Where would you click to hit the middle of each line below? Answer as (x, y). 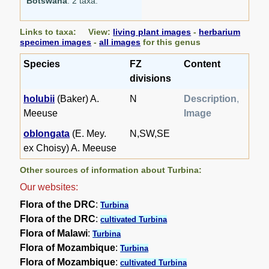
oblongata (47, 134)
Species (42, 64)
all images (120, 42)
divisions (151, 79)
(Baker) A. (77, 99)
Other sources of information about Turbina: (111, 170)
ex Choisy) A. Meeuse (70, 148)
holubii (39, 99)
